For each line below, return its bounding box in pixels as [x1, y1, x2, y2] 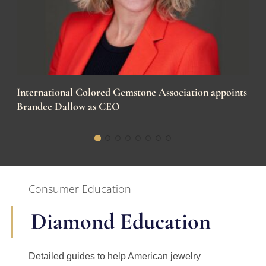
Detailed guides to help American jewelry [28, 251, 201, 262]
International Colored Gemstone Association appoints [17, 85, 247, 99]
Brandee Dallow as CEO [17, 100, 120, 113]
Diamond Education [31, 208, 211, 236]
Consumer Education [28, 182, 131, 197]
